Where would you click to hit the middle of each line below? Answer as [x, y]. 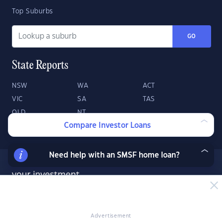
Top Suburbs [32, 11]
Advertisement [111, 216]
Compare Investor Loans [107, 126]
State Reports [40, 66]
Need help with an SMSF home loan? [114, 155]
